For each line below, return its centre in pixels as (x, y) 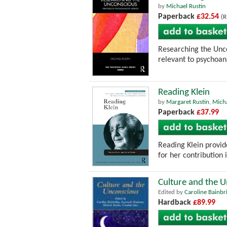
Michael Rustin (186, 6)
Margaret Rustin (188, 102)
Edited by (171, 193)
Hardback (176, 203)
